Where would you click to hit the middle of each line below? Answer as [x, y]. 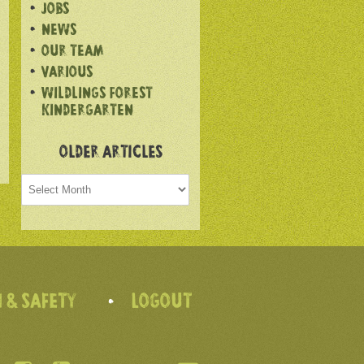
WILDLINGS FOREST [97, 95]
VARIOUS [67, 74]
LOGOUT [161, 303]
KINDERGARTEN [87, 112]
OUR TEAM [73, 52]
